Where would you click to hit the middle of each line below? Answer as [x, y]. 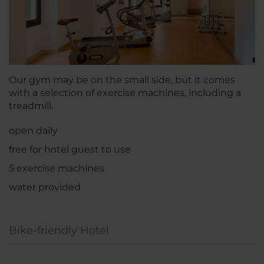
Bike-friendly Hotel [59, 231]
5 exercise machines [57, 169]
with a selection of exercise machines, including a [125, 93]
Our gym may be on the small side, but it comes [122, 80]
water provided [45, 187]
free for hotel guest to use [70, 150]
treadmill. [31, 106]
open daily [33, 131]
